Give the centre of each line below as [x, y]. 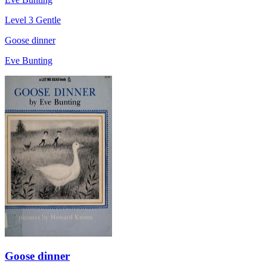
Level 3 [20, 20]
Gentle [48, 20]
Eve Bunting [29, 60]
